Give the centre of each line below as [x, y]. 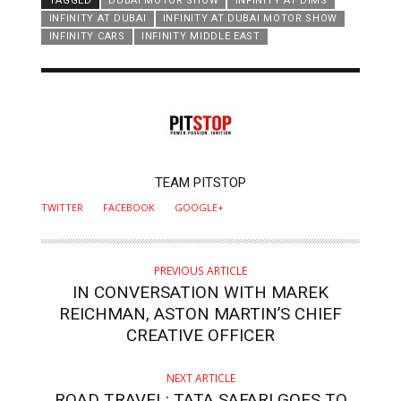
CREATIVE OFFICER [200, 335]
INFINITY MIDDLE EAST [201, 37]
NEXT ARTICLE [200, 378]
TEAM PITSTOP [200, 182]
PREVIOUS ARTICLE [200, 270]
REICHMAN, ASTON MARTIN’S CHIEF [200, 313]
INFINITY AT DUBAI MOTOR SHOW [250, 19]
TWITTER [63, 207]
